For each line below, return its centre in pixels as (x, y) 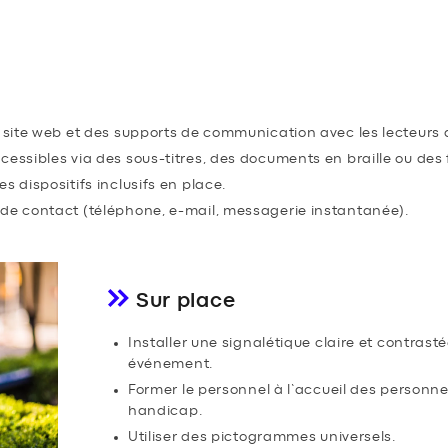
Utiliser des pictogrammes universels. (261, 436)
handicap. (165, 410)
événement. (170, 363)
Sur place (185, 300)
